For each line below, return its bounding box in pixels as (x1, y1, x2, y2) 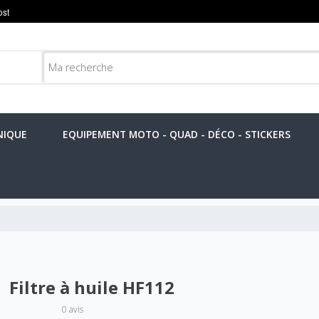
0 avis (62, 303, 84, 315)
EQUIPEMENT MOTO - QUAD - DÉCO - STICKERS (63, 127, 291, 141)
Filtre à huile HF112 (9, 276, 175, 299)
